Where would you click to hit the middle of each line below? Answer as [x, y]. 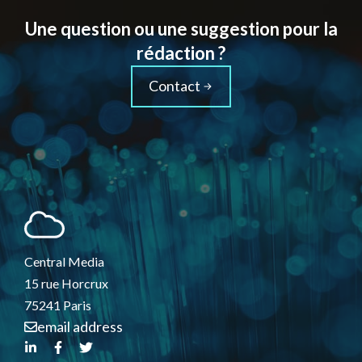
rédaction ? [181, 53]
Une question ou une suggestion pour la [181, 29]
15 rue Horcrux [66, 283]
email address [80, 326]
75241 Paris [58, 305]
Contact [175, 86]
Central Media [64, 261]
